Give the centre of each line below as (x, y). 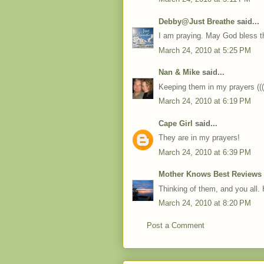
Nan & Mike (179, 72)
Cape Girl (176, 123)
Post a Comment (176, 225)
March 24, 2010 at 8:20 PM (205, 203)
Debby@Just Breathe (197, 21)
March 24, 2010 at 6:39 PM (205, 152)
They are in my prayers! (199, 138)
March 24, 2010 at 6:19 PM (205, 101)
